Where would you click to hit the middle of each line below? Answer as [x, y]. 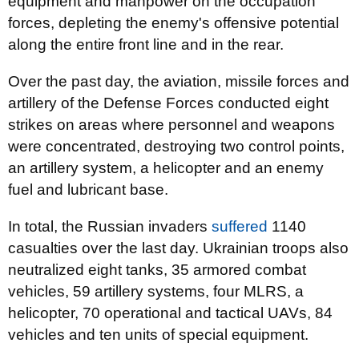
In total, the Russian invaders [110, 226]
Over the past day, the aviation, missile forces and [179, 81]
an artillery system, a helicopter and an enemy [166, 168]
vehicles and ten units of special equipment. [158, 335]
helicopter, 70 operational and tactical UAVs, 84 [170, 313]
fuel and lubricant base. [88, 190]
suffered [242, 226]
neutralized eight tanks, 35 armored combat [157, 270]
